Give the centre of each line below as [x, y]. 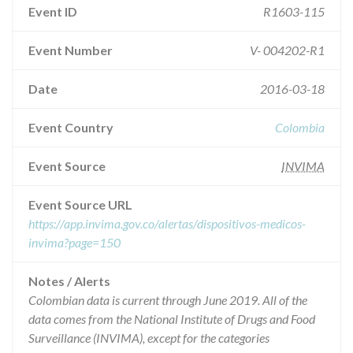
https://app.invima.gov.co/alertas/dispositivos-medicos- [167, 223]
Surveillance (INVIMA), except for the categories [149, 338]
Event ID [53, 11]
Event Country [71, 127]
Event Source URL [80, 204]
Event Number [71, 50]
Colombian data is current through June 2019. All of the [168, 300]
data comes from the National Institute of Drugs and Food [172, 319]
